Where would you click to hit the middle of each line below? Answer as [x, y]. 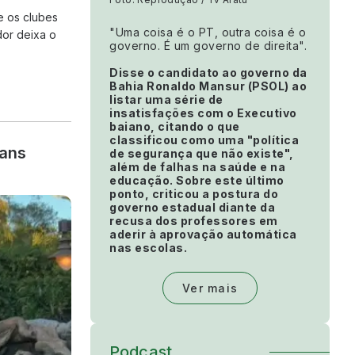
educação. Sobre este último [197, 181]
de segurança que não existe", [202, 154]
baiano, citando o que [175, 127]
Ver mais [210, 288]
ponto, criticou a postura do [194, 194]
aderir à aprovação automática [203, 235]
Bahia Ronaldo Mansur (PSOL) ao [208, 86]
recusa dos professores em [194, 221]
